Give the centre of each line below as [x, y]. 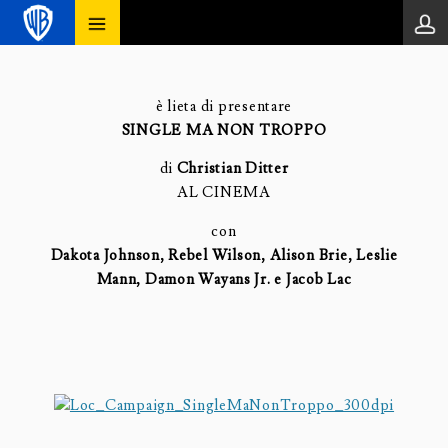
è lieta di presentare [224, 106]
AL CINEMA [224, 193]
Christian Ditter [232, 169]
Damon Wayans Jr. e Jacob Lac [248, 279]
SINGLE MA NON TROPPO [224, 130]
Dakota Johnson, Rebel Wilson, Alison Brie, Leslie [224, 255]
